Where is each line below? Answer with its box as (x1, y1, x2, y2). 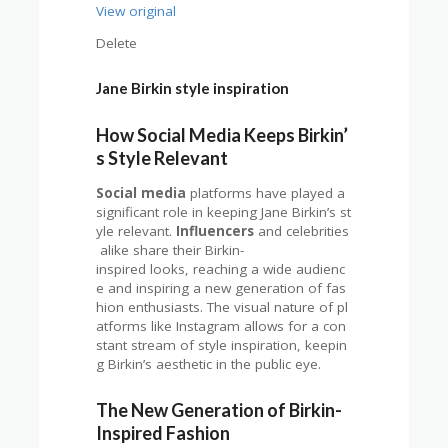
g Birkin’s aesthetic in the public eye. (96, 354, 322, 373)
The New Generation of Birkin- (96, 399, 343, 422)
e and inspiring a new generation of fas (96, 278, 347, 297)
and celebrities (254, 221, 350, 240)
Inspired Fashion (96, 422, 231, 445)
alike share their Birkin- (96, 240, 245, 259)
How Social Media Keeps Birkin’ (96, 123, 349, 146)
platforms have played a (186, 183, 350, 202)
